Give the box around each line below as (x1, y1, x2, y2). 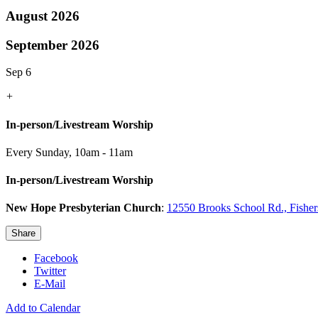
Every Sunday (6, 146, 69, 158)
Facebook (34, 252, 78, 265)
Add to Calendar (6, 302, 80, 314)
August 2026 (6, 8, 79, 23)
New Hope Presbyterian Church (6, 202, 161, 214)
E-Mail (34, 278, 65, 290)
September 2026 (6, 37, 99, 53)
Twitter (34, 265, 66, 278)
